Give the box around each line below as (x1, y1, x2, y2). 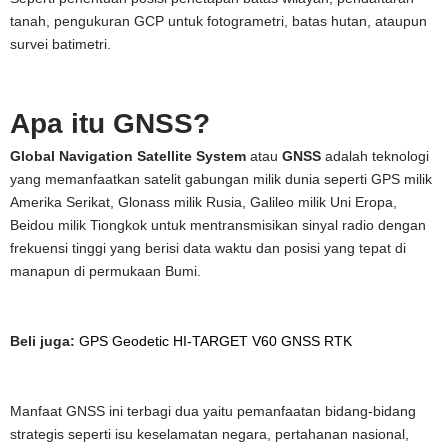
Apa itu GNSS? (10, 108, 210, 140)
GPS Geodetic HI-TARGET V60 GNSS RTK (79, 333, 352, 350)
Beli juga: (10, 333, 75, 350)
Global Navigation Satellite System (10, 148, 246, 165)
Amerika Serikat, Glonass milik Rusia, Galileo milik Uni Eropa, (10, 194, 397, 211)
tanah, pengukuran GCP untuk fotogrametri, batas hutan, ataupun (10, 13, 427, 30)
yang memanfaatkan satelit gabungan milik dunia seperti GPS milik (10, 171, 432, 188)
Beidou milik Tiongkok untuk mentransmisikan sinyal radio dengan (10, 217, 426, 234)
